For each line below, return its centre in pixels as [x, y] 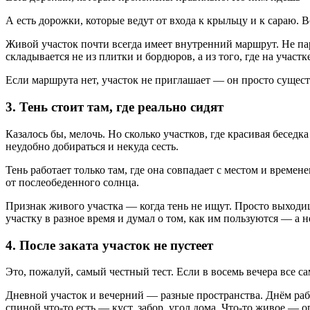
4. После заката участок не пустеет [109, 245]
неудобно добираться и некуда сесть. [92, 146]
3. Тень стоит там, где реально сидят [115, 107]
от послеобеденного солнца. [72, 182]
